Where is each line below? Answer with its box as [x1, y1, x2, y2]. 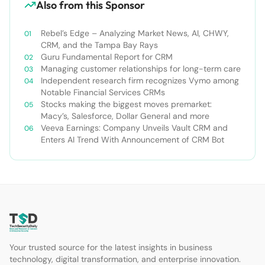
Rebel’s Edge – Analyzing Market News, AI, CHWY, [41, 27, 229, 38]
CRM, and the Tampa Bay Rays [41, 39, 158, 50]
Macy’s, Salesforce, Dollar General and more [41, 110, 209, 121]
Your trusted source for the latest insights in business [9, 241, 212, 253]
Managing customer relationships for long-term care [41, 63, 241, 74]
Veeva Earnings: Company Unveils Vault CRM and [41, 122, 228, 133]
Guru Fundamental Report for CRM [41, 51, 173, 62]
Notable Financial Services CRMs [41, 86, 165, 98]
